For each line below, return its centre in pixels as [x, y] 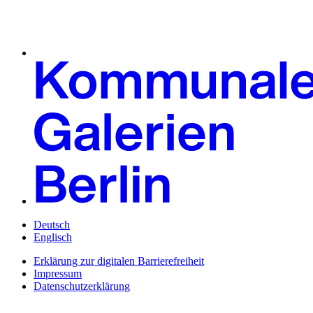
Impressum [58, 274]
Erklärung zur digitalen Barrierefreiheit [119, 261]
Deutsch [52, 225]
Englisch [53, 238]
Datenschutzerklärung [82, 286]
